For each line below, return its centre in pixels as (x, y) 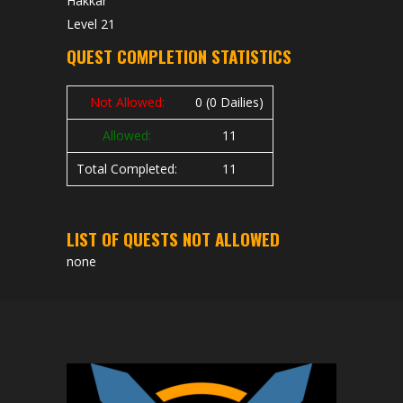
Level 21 (91, 24)
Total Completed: (127, 169)
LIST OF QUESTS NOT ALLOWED (173, 238)
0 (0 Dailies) (229, 102)
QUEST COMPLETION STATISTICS (179, 56)
